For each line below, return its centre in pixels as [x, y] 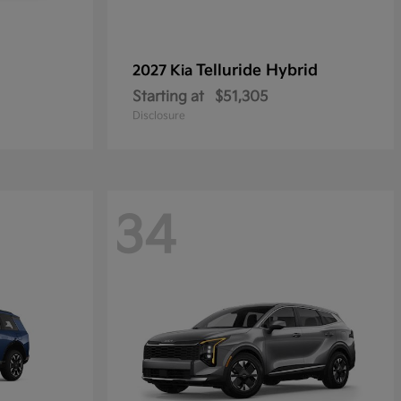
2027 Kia [164, 71]
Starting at [168, 97]
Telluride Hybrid [257, 71]
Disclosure [159, 116]
